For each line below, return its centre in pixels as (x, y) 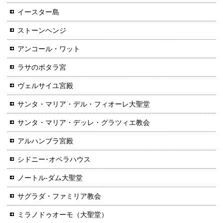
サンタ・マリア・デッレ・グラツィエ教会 (84, 122)
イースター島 (38, 12)
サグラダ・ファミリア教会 (59, 196)
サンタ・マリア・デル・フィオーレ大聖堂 (84, 104)
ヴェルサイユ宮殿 (45, 85)
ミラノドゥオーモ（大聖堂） (63, 214)
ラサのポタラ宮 (42, 67)
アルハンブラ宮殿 (45, 141)
